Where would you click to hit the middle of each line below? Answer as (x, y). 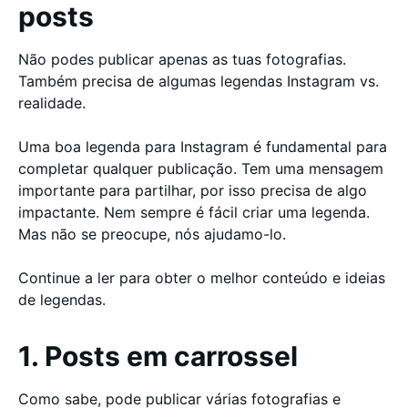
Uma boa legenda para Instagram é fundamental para (203, 147)
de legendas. (62, 300)
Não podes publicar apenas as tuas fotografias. (182, 59)
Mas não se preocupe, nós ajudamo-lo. (157, 234)
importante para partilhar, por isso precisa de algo (193, 190)
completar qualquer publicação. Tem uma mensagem (201, 168)
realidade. (54, 103)
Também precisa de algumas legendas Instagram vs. (199, 81)
